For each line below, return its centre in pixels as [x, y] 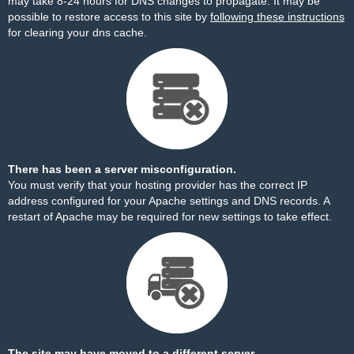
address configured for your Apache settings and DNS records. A [169, 201]
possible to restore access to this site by [109, 17]
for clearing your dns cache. [77, 32]
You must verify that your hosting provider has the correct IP [158, 185]
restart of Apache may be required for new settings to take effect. [170, 217]
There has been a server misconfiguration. [122, 169]
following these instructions [277, 17]
